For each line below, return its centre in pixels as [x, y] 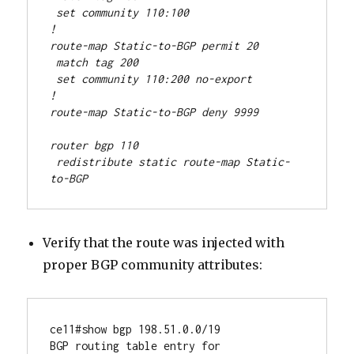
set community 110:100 [120, 13]
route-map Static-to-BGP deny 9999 [154, 112]
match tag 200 [94, 62]
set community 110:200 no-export [151, 79]
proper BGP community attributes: [153, 265]
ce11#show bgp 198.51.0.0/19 [136, 330]
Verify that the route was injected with [164, 243]
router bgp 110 [94, 145]
